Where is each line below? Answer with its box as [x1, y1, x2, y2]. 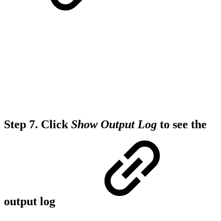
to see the [157, 118, 207, 131]
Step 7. [4, 118, 38, 131]
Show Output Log [71, 118, 157, 131]
